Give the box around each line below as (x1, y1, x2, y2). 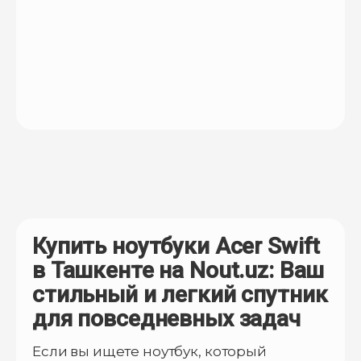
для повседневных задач (32, 305, 301, 332)
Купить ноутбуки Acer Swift (32, 232, 321, 259)
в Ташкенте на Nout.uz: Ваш (32, 256, 325, 284)
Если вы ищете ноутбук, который (32, 342, 267, 359)
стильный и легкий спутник (32, 280, 328, 308)
